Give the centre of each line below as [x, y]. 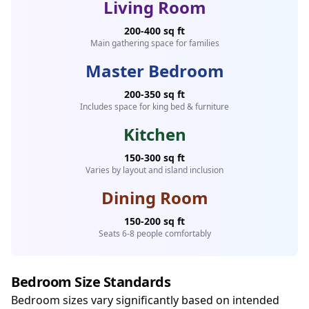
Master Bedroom [154, 71]
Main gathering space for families [154, 43]
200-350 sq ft [154, 94]
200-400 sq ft [154, 31]
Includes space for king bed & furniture [154, 107]
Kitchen [154, 134]
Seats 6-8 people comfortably [154, 233]
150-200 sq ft [154, 221]
